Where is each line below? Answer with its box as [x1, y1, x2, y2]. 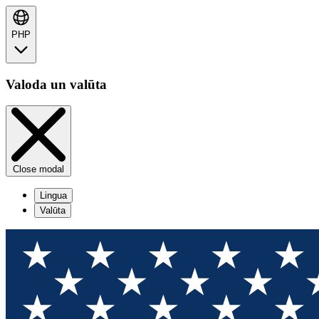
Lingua [40, 190, 67, 202]
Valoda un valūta [6, 76, 107, 92]
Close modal [13, 164, 64, 175]
